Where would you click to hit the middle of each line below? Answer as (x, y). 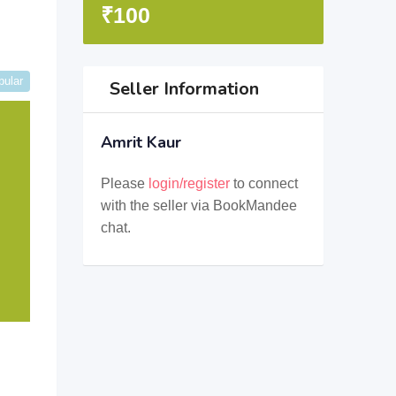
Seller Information (184, 89)
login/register (189, 183)
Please (124, 183)
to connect (263, 183)
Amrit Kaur (141, 142)
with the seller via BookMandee (198, 206)
